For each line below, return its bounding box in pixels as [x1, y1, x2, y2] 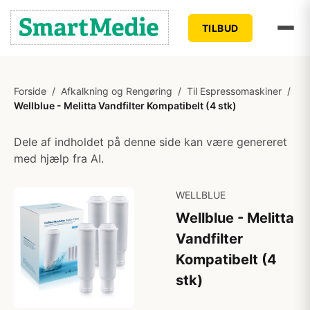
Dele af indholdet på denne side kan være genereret [14, 135, 287, 149]
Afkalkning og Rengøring [61, 85, 172, 97]
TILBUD [201, 21, 239, 34]
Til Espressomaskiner [187, 85, 282, 97]
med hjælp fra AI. [14, 152, 104, 165]
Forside [14, 85, 46, 97]
